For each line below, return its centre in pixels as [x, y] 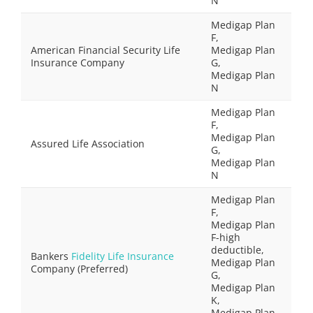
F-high [226, 237]
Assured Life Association [88, 144]
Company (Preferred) [79, 269]
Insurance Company [78, 63]
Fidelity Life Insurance [123, 256]
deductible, [238, 250]
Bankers [51, 256]
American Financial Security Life [105, 50]
